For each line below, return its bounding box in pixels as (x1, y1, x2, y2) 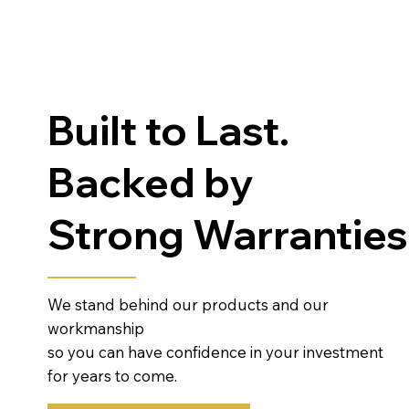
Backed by (47, 156, 262, 207)
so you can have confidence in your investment (47, 341, 384, 362)
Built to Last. (47, 104, 290, 155)
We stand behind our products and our (47, 294, 330, 314)
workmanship (47, 318, 145, 338)
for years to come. (47, 365, 178, 385)
